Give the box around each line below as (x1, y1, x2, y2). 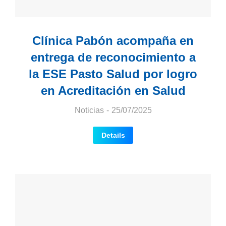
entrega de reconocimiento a (30, 50, 196, 64)
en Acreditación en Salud (40, 83, 186, 97)
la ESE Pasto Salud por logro (29, 67, 197, 81)
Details (101, 131, 125, 139)
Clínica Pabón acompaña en (32, 33, 194, 47)
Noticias (74, 105, 104, 115)
